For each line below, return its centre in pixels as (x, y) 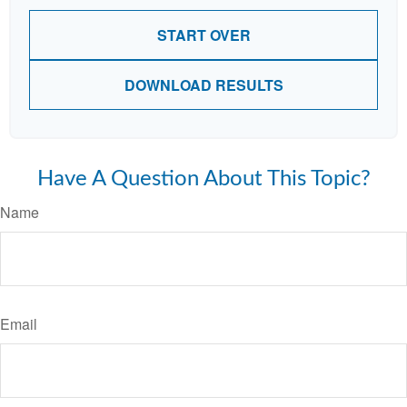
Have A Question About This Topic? (203, 179)
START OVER (203, 35)
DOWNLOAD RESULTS (203, 85)
